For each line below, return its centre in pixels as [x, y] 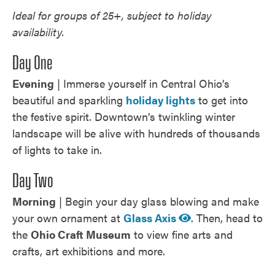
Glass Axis [151, 218]
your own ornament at [68, 218]
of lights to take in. [57, 149]
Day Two [33, 181]
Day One [33, 63]
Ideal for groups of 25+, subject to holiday [112, 15]
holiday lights [161, 100]
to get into [222, 100]
